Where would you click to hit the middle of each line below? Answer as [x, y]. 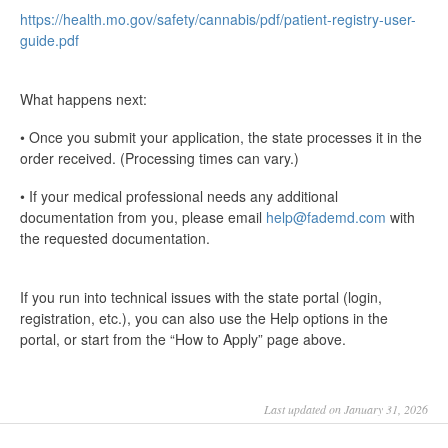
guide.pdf [49, 40]
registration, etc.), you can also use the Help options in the [204, 318]
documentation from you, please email [143, 217]
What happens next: [83, 99]
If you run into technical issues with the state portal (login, [201, 297]
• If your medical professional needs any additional [179, 196]
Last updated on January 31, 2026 [346, 409]
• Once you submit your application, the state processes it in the [221, 137]
